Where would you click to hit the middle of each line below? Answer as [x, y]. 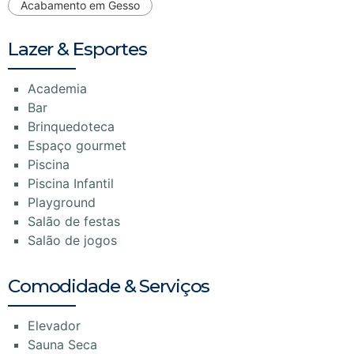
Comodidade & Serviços [109, 286]
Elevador [54, 325]
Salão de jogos [72, 240]
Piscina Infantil [71, 183]
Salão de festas [74, 221]
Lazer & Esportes [77, 49]
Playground [62, 202]
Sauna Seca [62, 344]
